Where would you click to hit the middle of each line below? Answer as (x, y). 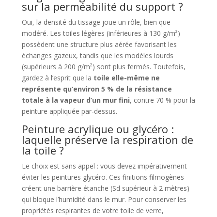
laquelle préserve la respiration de (107, 140)
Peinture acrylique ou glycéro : (98, 129)
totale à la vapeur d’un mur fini (76, 100)
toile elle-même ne (126, 78)
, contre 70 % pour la (162, 100)
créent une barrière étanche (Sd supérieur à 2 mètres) (105, 188)
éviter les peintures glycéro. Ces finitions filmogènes (103, 177)
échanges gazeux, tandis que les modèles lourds (97, 56)
